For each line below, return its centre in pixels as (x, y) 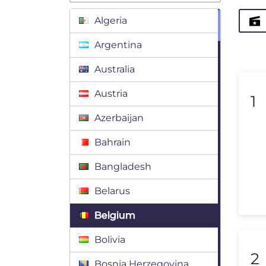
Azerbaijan (119, 118)
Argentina (118, 45)
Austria (111, 94)
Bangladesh (123, 167)
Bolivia (110, 240)
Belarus (112, 191)
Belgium (115, 215)
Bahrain (113, 142)
